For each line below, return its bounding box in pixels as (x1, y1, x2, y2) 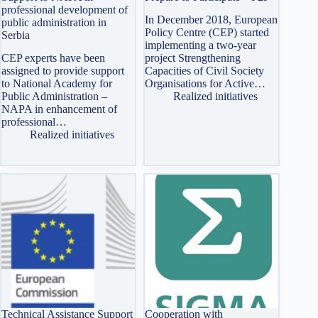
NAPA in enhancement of (1, 103, 117, 116)
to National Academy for (1, 77, 112, 90)
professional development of (1, 3, 128, 16)
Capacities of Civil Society (145, 65, 265, 77)
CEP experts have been (1, 52, 105, 65)
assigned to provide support (1, 65, 124, 77)
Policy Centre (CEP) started (145, 26, 270, 39)
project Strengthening (145, 52, 241, 65)
